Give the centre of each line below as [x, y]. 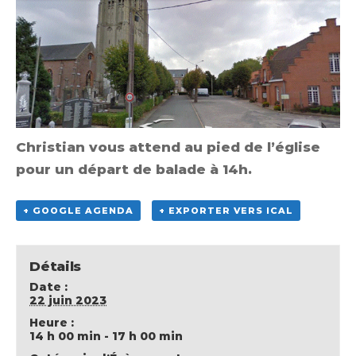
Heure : [52, 322]
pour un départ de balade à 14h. [134, 170]
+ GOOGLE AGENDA [78, 211]
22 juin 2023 [68, 300]
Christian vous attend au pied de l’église [168, 147]
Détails [55, 266]
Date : [49, 286]
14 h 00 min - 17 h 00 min [106, 336]
